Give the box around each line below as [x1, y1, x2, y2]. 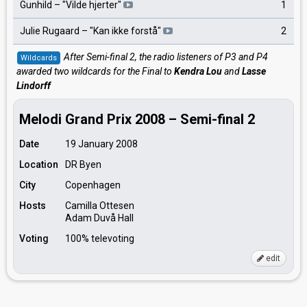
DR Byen [65, 159, 101, 170]
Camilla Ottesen [65, 200, 134, 211]
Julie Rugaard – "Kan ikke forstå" [20, 25, 163, 36]
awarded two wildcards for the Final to [16, 66, 174, 77]
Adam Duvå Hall [65, 212, 134, 223]
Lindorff [16, 80, 51, 91]
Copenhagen [65, 180, 121, 191]
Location [19, 159, 58, 170]
